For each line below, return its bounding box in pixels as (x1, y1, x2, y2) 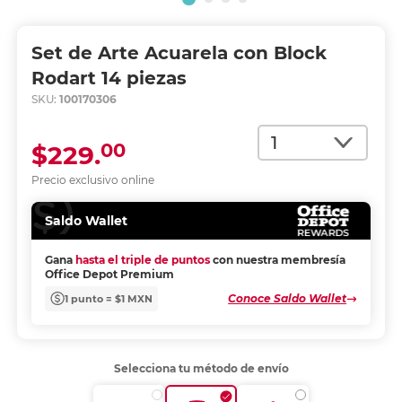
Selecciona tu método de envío (113, 362, 289, 375)
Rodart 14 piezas (31, 67, 187, 89)
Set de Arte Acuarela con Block (31, 42, 327, 64)
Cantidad (258, 126, 320, 143)
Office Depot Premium (44, 267, 174, 281)
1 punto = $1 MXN (64, 292, 153, 305)
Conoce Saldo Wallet (228, 292, 347, 305)
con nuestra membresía (212, 253, 345, 267)
